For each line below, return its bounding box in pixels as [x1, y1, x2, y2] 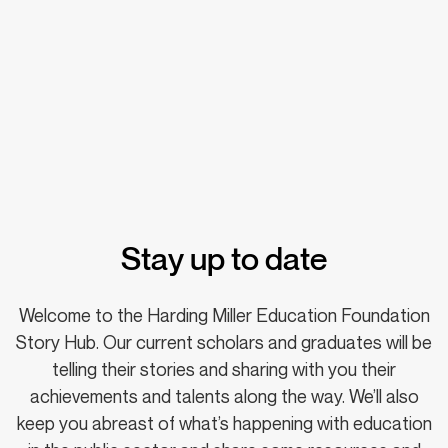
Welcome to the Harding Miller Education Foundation [18, 303, 430, 326]
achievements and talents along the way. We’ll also [29, 384, 419, 407]
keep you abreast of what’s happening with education [16, 411, 432, 434]
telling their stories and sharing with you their [52, 357, 396, 380]
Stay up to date [121, 238, 327, 277]
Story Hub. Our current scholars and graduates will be [16, 330, 432, 353]
